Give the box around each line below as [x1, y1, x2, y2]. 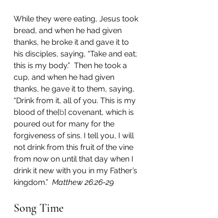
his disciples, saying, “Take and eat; [14, 49, 139, 59]
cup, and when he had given [14, 73, 116, 82]
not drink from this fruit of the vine [14, 143, 135, 152]
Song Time [14, 201, 64, 216]
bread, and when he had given [14, 26, 124, 36]
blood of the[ [14, 108, 59, 117]
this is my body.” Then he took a [14, 61, 129, 71]
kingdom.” [14, 178, 52, 187]
